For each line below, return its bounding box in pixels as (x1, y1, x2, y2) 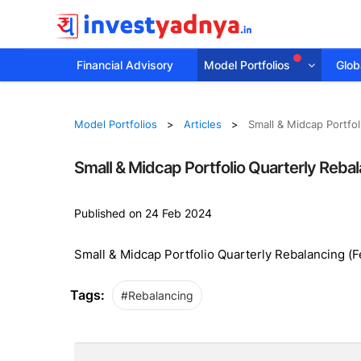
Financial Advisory (77, 58, 173, 72)
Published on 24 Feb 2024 (73, 205, 212, 220)
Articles (183, 118, 222, 131)
